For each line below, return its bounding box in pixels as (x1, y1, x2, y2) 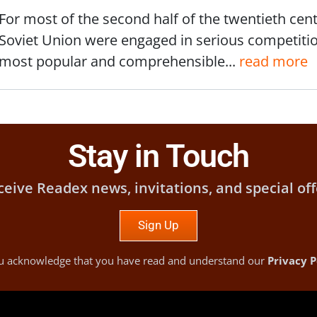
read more (239, 50, 308, 71)
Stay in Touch (68, 137, 249, 175)
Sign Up (138, 218, 179, 233)
